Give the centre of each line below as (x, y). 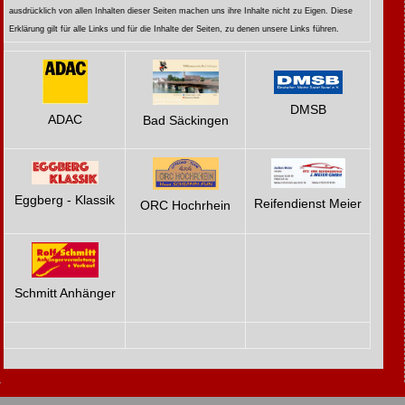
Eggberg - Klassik (65, 200)
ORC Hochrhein (186, 205)
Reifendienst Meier (308, 204)
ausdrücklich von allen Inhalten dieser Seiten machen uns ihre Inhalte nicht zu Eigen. (169, 11)
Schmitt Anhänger (65, 293)
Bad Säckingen (185, 120)
